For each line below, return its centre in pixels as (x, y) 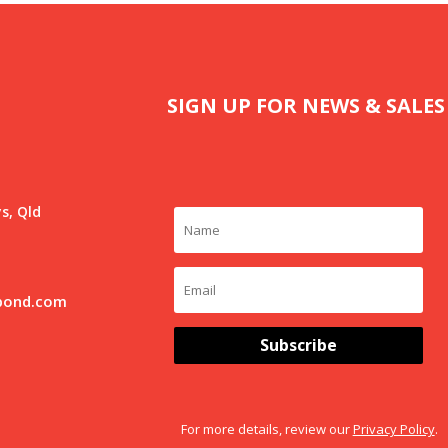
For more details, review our (265, 428)
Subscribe (299, 345)
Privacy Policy (393, 428)
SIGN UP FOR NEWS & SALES (306, 106)
